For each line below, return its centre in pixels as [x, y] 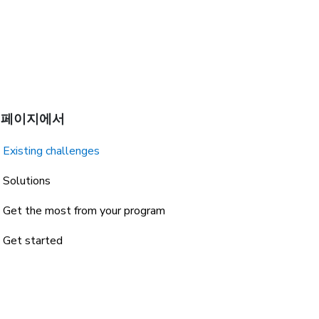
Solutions [27, 181]
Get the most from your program [84, 211]
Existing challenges [51, 151]
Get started [33, 241]
